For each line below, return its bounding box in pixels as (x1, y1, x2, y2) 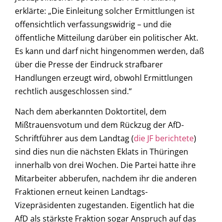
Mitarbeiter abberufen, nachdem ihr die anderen (15, 173, 197, 184)
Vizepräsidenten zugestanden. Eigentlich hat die (15, 200, 194, 211)
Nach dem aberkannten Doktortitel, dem (15, 106, 166, 117)
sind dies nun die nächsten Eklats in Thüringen (15, 146, 188, 158)
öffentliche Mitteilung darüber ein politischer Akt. (15, 32, 198, 43)
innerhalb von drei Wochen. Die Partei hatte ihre (15, 160, 196, 171)
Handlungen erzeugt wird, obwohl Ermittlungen (15, 72, 193, 83)
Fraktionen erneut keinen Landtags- (15, 186, 148, 198)
